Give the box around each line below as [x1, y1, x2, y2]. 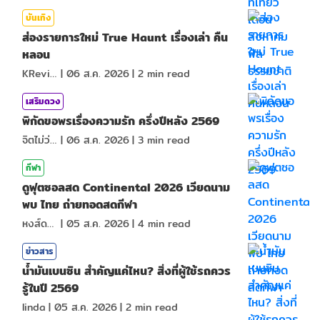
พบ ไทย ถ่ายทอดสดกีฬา [22, 195, 137, 214]
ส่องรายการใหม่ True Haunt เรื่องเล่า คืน [22, 28, 228, 46]
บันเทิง [26, 10, 51, 24]
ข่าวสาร [26, 244, 53, 258]
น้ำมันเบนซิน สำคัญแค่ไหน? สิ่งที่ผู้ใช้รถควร [22, 261, 231, 280]
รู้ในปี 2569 [22, 279, 79, 297]
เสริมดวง [26, 94, 60, 108]
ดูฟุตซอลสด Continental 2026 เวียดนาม [22, 178, 230, 196]
